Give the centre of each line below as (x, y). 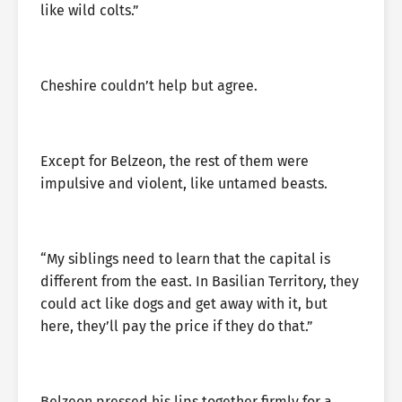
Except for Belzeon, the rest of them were (175, 161)
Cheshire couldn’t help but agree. (149, 86)
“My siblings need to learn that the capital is (185, 259)
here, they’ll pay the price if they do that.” (177, 326)
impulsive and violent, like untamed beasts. (184, 184)
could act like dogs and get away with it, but (184, 304)
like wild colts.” (90, 10)
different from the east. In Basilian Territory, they (200, 281)
